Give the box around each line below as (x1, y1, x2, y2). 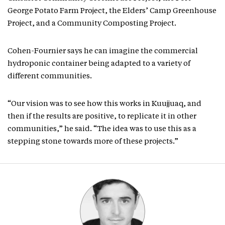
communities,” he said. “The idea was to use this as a (8, 126, 196, 133)
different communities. (8, 73, 92, 80)
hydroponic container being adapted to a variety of (8, 60, 190, 68)
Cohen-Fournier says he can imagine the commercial (8, 48, 198, 55)
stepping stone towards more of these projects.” (8, 138, 178, 146)
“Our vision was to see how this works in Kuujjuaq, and (8, 100, 201, 108)
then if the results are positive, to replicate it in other (8, 113, 196, 121)
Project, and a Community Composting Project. (8, 20, 176, 28)
